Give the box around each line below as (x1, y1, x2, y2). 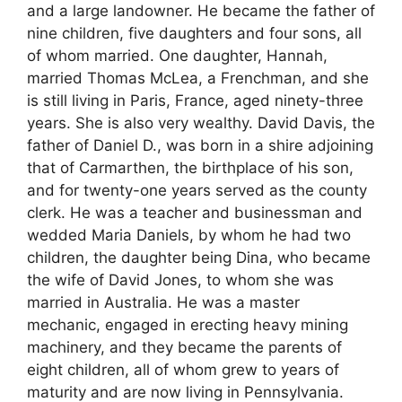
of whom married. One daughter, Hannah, (27, 46, 328, 65)
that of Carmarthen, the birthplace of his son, (27, 158, 354, 177)
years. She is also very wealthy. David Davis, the (27, 113, 375, 132)
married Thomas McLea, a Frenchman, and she (27, 68, 369, 87)
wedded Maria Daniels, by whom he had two (27, 225, 351, 244)
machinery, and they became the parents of (27, 337, 342, 356)
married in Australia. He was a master (27, 293, 300, 311)
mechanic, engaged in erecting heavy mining (27, 315, 348, 334)
